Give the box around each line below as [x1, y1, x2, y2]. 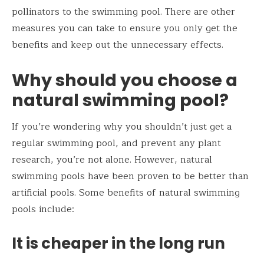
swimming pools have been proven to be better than [12, 169, 249, 184]
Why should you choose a [12, 68, 237, 92]
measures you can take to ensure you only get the [12, 20, 237, 36]
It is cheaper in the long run [12, 233, 225, 255]
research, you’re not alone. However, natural [12, 152, 212, 168]
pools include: [12, 202, 74, 217]
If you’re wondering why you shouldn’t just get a [12, 119, 232, 135]
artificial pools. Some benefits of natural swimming [12, 185, 240, 201]
